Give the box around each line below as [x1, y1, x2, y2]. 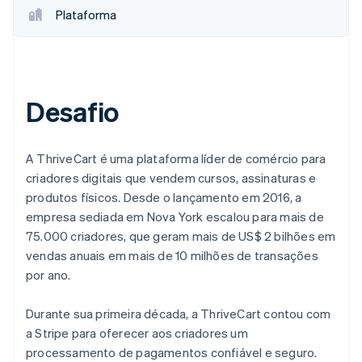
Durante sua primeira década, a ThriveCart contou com [26, 305, 331, 322]
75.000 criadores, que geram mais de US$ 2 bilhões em [26, 227, 336, 244]
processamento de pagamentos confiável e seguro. [26, 343, 318, 360]
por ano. [26, 266, 71, 283]
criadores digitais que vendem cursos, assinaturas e [26, 169, 317, 186]
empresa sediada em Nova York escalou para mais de [26, 208, 324, 225]
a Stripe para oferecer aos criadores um [26, 324, 248, 341]
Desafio [26, 93, 120, 128]
